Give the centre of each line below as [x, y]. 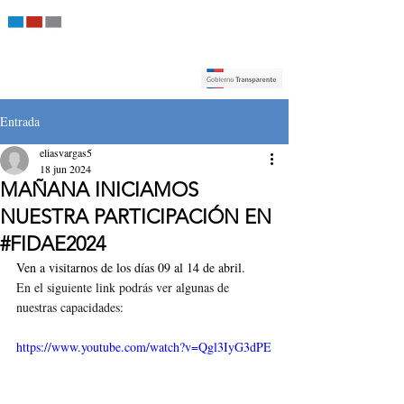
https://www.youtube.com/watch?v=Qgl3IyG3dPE [144, 347]
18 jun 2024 [65, 169]
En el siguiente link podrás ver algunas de [124, 287]
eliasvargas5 [66, 152]
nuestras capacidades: [70, 307]
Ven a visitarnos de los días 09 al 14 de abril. [131, 267]
